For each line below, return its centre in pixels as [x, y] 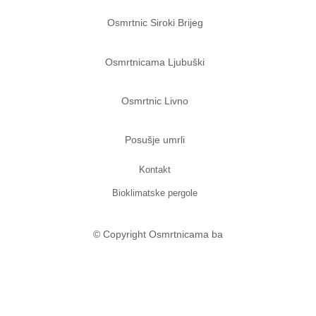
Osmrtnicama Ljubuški [155, 62]
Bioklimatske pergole [155, 193]
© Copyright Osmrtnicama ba [158, 234]
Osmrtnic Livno [155, 101]
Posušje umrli [155, 140]
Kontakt [155, 169]
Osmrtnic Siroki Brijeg [155, 23]
